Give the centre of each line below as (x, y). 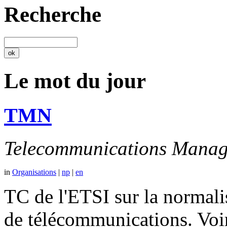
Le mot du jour (75, 81)
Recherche (53, 15)
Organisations (34, 172)
